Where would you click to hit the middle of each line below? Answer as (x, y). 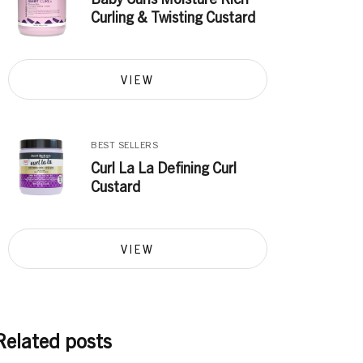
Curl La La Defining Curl (164, 167)
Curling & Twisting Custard (173, 16)
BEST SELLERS (125, 143)
